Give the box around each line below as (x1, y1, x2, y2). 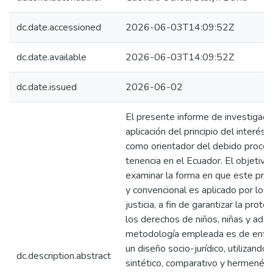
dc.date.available (16, 51, 87, 64)
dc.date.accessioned (16, 21, 101, 34)
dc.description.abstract (16, 249, 111, 263)
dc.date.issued (16, 80, 77, 94)
